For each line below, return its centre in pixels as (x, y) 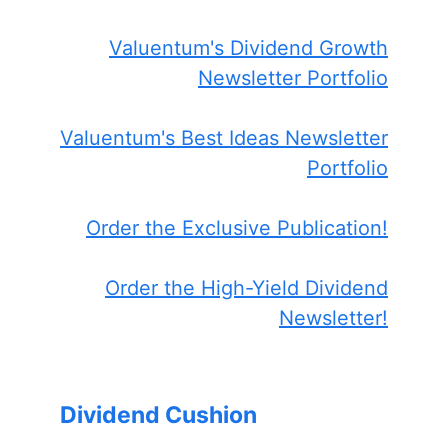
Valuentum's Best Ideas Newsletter (224, 137)
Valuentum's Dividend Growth (248, 47)
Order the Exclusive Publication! (237, 227)
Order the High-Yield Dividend (246, 287)
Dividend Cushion (158, 414)
